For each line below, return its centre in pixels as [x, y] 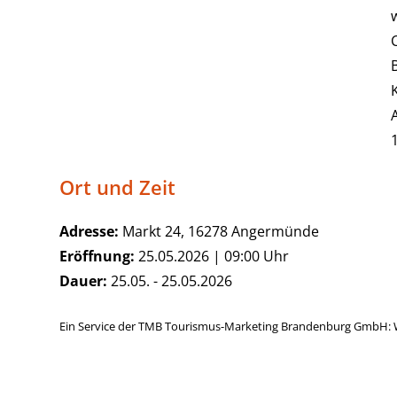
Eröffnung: [97, 256]
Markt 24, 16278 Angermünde [219, 231]
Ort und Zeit [118, 187]
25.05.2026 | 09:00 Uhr [212, 256]
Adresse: [90, 231]
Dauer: [84, 281]
